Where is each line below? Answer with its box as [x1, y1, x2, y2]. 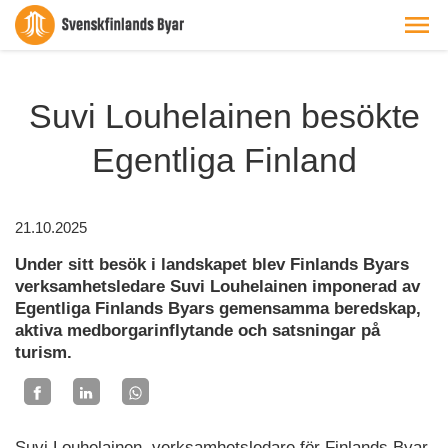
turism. [15, 343, 72, 362]
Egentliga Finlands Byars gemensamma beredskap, [15, 299, 421, 318]
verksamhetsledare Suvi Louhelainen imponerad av [15, 277, 420, 296]
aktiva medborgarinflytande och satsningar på [15, 321, 380, 340]
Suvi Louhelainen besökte [28, 97, 420, 135]
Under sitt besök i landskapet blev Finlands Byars [15, 255, 409, 274]
